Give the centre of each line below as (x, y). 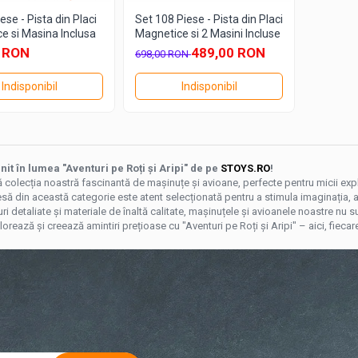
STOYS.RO (245, 169)
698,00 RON (163, 54)
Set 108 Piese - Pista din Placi (209, 20)
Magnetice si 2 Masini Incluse (208, 34)
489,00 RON (228, 53)
